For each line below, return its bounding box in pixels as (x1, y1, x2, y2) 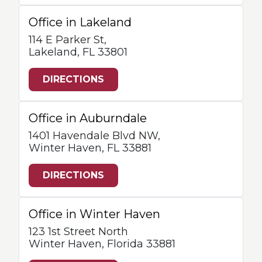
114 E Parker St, (29, 33, 106, 46)
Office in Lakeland (29, 15, 132, 29)
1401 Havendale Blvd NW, (29, 129, 160, 142)
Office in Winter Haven (29, 207, 160, 221)
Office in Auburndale (29, 111, 147, 125)
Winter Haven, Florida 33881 (29, 237, 175, 250)
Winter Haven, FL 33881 (29, 142, 151, 154)
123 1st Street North (29, 225, 128, 238)
